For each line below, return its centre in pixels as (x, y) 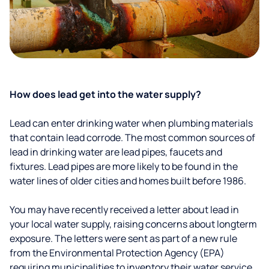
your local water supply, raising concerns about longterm (133, 224)
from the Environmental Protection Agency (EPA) (117, 253)
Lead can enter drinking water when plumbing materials (131, 123)
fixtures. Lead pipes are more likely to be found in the (124, 166)
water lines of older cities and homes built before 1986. (128, 181)
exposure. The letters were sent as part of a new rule (123, 238)
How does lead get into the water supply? (105, 94)
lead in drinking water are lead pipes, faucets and (116, 152)
